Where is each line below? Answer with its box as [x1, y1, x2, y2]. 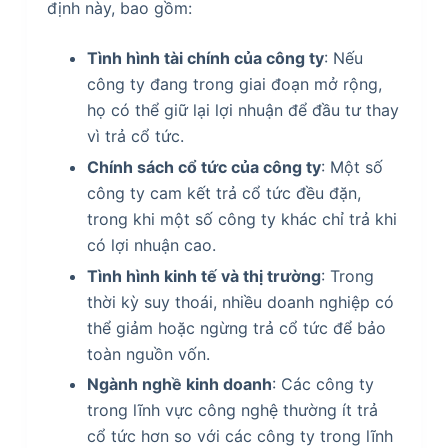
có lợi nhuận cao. [86, 234, 216, 255]
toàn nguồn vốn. [86, 343, 210, 364]
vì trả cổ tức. [86, 126, 184, 147]
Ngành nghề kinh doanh [86, 374, 272, 395]
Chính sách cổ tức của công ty [86, 156, 321, 177]
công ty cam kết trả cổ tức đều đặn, [86, 182, 361, 203]
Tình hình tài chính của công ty [86, 48, 324, 69]
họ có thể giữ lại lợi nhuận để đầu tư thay [86, 100, 399, 121]
